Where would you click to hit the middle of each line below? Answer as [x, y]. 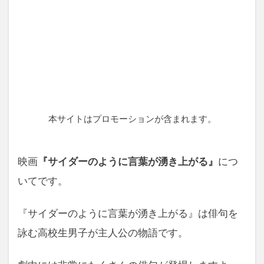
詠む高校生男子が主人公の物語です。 [103, 233]
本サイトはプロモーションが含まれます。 [132, 119]
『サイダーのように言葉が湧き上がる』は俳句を [128, 214]
